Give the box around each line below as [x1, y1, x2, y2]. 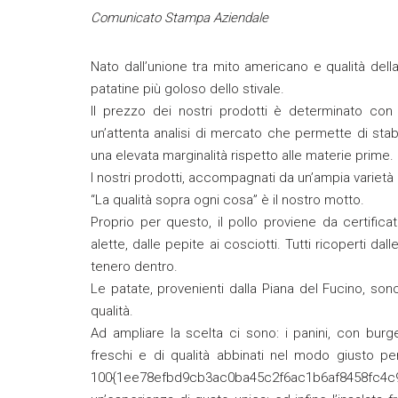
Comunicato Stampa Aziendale [91, 10, 268, 26]
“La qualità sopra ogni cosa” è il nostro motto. [91, 192, 364, 208]
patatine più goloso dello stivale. [91, 81, 284, 97]
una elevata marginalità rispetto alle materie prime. [91, 147, 394, 163]
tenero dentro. [91, 259, 178, 275]
